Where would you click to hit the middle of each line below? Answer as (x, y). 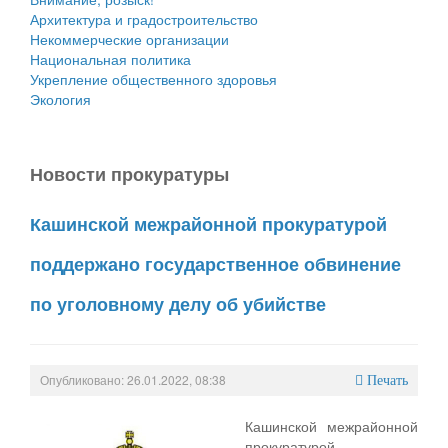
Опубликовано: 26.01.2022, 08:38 (133, 379)
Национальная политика (110, 58)
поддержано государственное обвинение (215, 263)
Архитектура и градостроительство (144, 18)
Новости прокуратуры (129, 173)
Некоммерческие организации (129, 38)
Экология (60, 98)
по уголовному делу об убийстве (178, 303)
